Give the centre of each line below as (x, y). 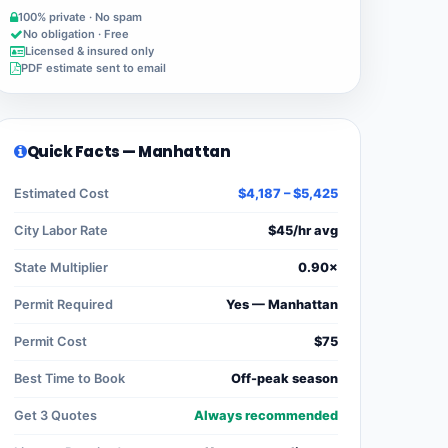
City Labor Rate (61, 231)
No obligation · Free (76, 34)
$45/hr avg (303, 231)
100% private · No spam (80, 17)
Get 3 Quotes (55, 416)
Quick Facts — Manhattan (128, 152)
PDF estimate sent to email (93, 68)
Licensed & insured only (89, 51)
